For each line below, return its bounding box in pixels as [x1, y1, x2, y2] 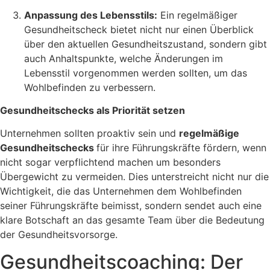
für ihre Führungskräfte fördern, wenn [96, 142, 266, 154]
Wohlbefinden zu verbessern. [24, 81, 155, 93]
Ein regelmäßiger [157, 8, 237, 21]
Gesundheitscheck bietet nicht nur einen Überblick [24, 23, 254, 36]
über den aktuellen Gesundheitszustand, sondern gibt [24, 37, 267, 50]
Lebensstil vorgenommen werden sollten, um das [24, 66, 247, 79]
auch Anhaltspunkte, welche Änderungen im [24, 52, 223, 64]
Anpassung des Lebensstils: [24, 8, 157, 21]
